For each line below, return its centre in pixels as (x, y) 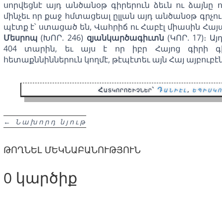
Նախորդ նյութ (51, 121)
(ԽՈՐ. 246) (62, 37)
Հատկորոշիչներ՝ (128, 90)
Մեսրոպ (20, 37)
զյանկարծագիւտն (125, 37)
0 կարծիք (40, 178)
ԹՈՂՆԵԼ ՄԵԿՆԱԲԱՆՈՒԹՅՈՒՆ (72, 150)
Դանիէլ (172, 90)
